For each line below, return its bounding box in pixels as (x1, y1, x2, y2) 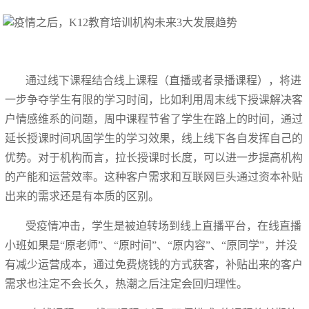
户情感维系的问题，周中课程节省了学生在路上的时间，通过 (5, 112, 303, 125)
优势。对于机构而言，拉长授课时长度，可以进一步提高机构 (5, 151, 303, 163)
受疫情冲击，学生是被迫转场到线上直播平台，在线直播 (26, 219, 302, 232)
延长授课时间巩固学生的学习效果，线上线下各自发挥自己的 (5, 132, 303, 144)
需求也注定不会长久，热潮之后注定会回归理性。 (5, 277, 248, 290)
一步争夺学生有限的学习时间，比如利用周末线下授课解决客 (5, 93, 303, 106)
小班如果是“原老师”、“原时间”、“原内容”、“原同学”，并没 (5, 239, 298, 251)
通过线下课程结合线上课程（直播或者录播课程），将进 (26, 74, 302, 86)
